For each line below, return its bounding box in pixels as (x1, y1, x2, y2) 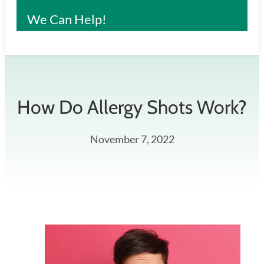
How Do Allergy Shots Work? (17, 95, 247, 119)
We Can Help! (27, 11, 107, 28)
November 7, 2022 (90, 133, 174, 146)
